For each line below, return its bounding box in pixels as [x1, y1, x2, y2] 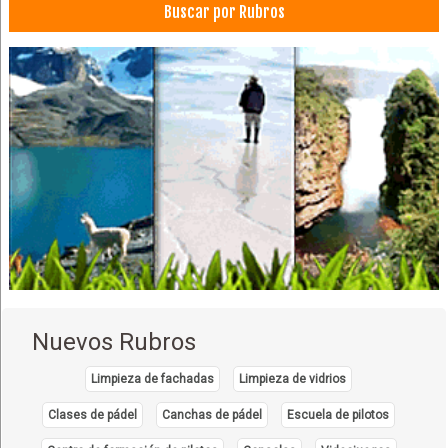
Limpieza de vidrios [239, 372, 347, 387]
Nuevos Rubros [32, 328, 197, 357]
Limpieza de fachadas [91, 372, 215, 387]
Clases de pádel [48, 408, 138, 423]
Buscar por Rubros [163, 2, 285, 23]
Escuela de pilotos [287, 408, 390, 423]
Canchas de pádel [162, 408, 263, 423]
